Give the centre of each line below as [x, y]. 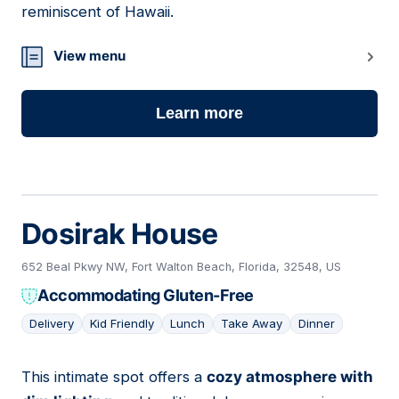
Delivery [52, 324]
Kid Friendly [122, 324]
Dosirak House [120, 234]
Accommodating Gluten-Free [146, 296]
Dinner [317, 324]
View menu [90, 56]
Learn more [199, 114]
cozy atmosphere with [290, 377]
